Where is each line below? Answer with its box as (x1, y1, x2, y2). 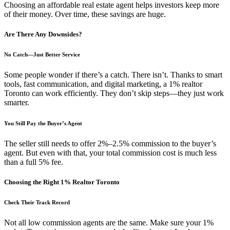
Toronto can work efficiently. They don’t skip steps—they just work (4, 88, 224, 98)
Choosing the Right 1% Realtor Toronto (4, 178, 120, 186)
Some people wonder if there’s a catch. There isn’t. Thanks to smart (4, 70, 222, 79)
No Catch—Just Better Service (4, 51, 80, 57)
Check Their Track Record (4, 199, 70, 206)
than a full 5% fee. (4, 157, 63, 166)
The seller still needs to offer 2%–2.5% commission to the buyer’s (4, 139, 216, 148)
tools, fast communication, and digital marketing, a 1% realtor (4, 79, 202, 88)
